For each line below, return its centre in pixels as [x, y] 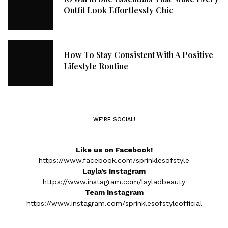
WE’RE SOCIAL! [114, 119]
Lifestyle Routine [96, 66]
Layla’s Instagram [114, 171]
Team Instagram [114, 192]
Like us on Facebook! [114, 150]
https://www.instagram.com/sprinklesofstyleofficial [114, 203]
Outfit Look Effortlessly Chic [119, 10]
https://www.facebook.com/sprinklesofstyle [114, 160]
